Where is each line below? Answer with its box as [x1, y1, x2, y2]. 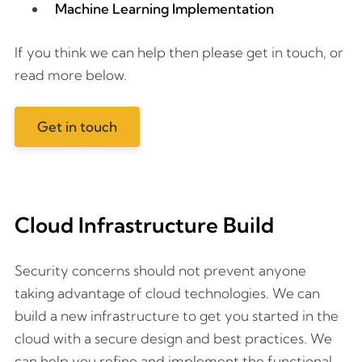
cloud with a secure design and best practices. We [15, 329, 332, 347]
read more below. [15, 65, 127, 83]
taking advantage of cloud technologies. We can [15, 284, 320, 301]
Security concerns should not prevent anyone [15, 261, 306, 279]
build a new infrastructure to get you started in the [15, 306, 339, 324]
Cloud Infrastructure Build [15, 212, 274, 239]
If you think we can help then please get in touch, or [15, 43, 343, 61]
